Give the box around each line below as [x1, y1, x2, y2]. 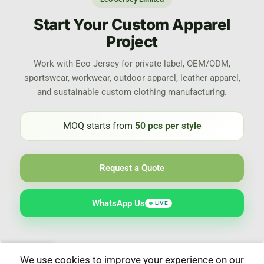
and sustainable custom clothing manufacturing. [37, 87, 227, 97]
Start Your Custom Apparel [34, 15, 230, 34]
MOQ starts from [62, 120, 135, 131]
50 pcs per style [134, 120, 202, 131]
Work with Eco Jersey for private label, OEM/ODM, [34, 59, 230, 69]
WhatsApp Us [91, 198, 145, 209]
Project [106, 32, 158, 51]
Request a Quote [100, 163, 164, 173]
